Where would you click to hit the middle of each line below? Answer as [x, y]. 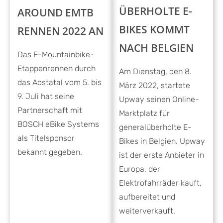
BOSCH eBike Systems [58, 124]
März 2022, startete [155, 85]
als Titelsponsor [46, 138]
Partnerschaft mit [50, 110]
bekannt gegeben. [50, 152]
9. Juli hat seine [46, 96]
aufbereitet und [147, 197]
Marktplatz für [144, 113]
